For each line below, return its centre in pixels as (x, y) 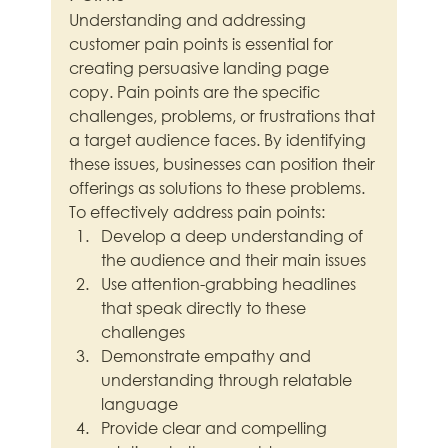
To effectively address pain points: (197, 212)
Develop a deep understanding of (234, 236)
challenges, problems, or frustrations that (224, 116)
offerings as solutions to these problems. (217, 188)
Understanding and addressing (190, 20)
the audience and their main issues (234, 260)
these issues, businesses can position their (224, 164)
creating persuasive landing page (201, 68)
